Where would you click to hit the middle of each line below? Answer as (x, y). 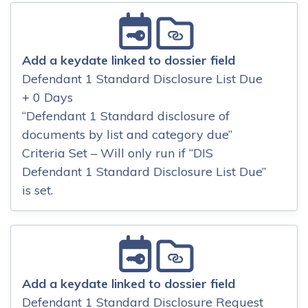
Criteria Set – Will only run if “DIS (118, 153)
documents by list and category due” (127, 135)
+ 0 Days (47, 98)
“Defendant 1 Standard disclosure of (126, 116)
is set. (37, 190)
